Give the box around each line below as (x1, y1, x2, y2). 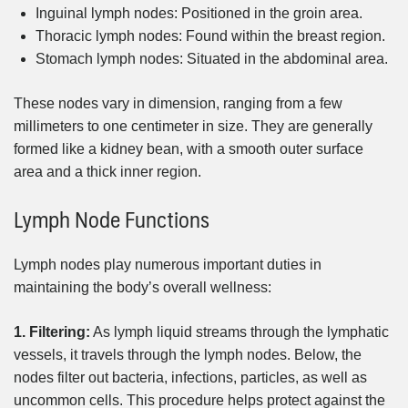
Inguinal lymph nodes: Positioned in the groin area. (36, 5, 362, 21)
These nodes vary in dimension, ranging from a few (14, 95, 342, 111)
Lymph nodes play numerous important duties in (14, 256, 321, 272)
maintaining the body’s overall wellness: (14, 279, 271, 295)
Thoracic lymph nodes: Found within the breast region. (36, 27, 385, 44)
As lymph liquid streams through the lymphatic (90, 323, 389, 340)
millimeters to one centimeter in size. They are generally (14, 117, 372, 134)
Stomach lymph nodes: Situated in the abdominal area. (36, 50, 388, 66)
